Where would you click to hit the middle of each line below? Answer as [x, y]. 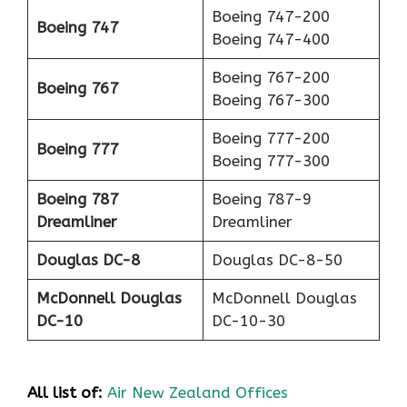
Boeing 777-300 [270, 160]
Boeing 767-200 [270, 77]
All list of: [65, 393]
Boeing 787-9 [261, 199]
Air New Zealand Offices [198, 393]
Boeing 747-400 [270, 39]
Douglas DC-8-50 [277, 259]
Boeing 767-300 [270, 99]
